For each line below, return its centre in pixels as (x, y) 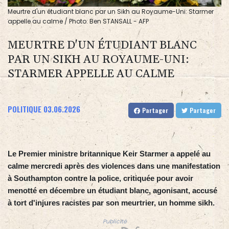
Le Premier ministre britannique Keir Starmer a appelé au (109, 154)
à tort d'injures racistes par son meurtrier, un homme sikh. (111, 203)
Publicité (114, 222)
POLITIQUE (25, 109)
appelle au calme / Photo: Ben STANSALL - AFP (78, 21)
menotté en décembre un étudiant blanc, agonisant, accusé (112, 191)
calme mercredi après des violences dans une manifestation (114, 166)
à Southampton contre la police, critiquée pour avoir (100, 178)
